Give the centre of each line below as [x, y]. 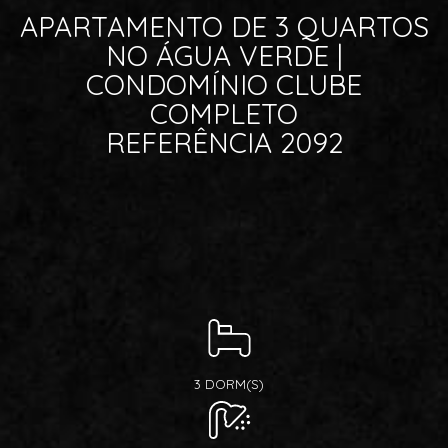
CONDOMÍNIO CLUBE [224, 84]
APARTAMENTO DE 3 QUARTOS [224, 26]
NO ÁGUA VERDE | [224, 55]
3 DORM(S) [229, 384]
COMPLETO [224, 113]
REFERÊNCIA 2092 [224, 142]
